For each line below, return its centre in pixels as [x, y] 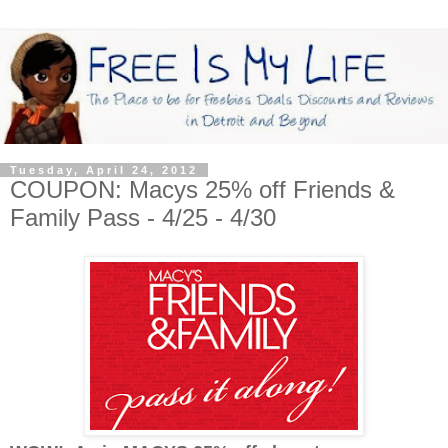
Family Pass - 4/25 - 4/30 [143, 218]
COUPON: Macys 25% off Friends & [202, 190]
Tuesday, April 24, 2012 [104, 170]
